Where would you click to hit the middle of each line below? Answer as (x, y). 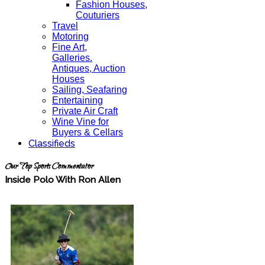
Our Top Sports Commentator (49, 167)
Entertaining (77, 100)
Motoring (70, 36)
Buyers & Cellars (88, 132)
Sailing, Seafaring (90, 90)
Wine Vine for (80, 122)
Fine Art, (70, 47)
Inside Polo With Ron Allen (63, 179)
